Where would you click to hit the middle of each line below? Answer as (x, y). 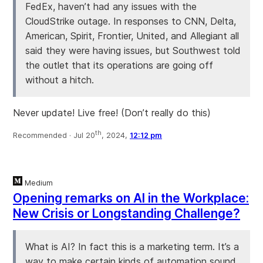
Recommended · (43, 135)
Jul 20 (84, 135)
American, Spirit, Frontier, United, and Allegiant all (132, 36)
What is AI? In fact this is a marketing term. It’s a (132, 246)
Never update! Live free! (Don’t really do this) (112, 112)
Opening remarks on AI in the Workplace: (131, 198)
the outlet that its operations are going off (119, 65)
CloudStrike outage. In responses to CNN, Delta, (131, 21)
